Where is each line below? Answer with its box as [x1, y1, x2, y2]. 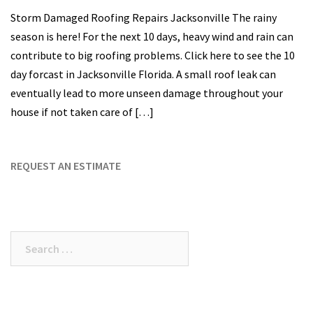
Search [10, 233, 44, 247]
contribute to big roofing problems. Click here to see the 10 [10, 48, 295, 63]
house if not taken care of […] [10, 105, 154, 119]
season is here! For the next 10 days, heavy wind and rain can [10, 29, 293, 44]
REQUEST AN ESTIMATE [10, 159, 121, 173]
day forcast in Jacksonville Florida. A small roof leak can [10, 67, 276, 82]
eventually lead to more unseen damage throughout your [10, 86, 283, 101]
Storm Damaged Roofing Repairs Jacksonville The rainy [10, 10, 277, 25]
